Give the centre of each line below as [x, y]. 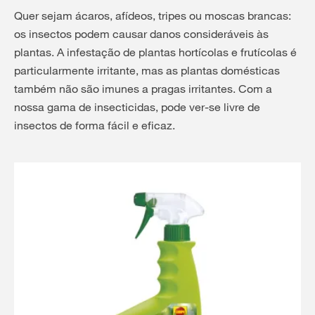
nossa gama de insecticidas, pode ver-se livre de [137, 107]
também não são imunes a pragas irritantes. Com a [143, 89]
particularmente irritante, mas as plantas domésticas [147, 70]
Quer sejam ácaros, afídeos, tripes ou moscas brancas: [153, 15]
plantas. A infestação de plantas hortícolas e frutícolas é [155, 52]
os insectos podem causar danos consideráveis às [141, 34]
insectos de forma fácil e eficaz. [95, 125]
